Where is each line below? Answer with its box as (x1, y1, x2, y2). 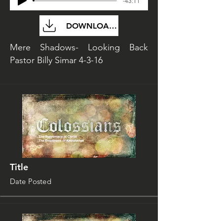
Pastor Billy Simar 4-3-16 (10, 55, 103, 66)
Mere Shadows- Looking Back (10, 42, 148, 53)
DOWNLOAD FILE (66, 21, 133, 31)
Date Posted (10, 177, 51, 186)
